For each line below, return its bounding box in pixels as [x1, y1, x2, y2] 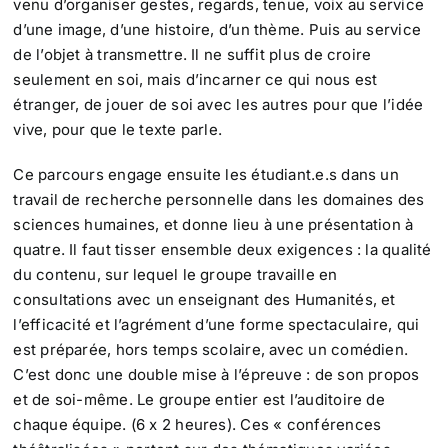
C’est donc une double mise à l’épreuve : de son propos [13, 365, 420, 385]
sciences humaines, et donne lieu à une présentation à [13, 215, 414, 235]
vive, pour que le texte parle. [13, 120, 223, 140]
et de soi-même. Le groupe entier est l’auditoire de [13, 390, 385, 410]
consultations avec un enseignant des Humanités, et [13, 290, 396, 310]
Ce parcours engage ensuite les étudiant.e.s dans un [13, 165, 399, 185]
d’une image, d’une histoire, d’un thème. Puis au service [13, 20, 421, 40]
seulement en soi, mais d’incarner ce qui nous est [13, 70, 378, 90]
